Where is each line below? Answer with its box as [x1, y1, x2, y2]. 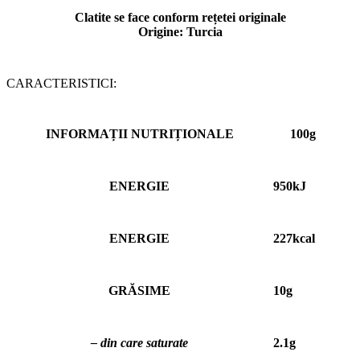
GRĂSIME [108, 284, 170, 298]
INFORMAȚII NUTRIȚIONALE [45, 127, 234, 141]
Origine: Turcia [137, 24, 223, 39]
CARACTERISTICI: [6, 76, 117, 90]
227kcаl [273, 231, 315, 246]
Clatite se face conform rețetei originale [74, 10, 286, 24]
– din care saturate [91, 336, 188, 350]
